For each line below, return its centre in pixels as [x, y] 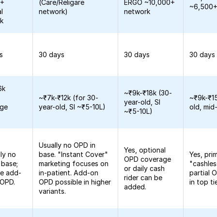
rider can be [143, 178]
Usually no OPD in [67, 145]
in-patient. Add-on [69, 173]
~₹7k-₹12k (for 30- [69, 98]
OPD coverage [148, 159]
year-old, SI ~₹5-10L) [72, 107]
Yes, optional [145, 150]
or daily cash [145, 168]
